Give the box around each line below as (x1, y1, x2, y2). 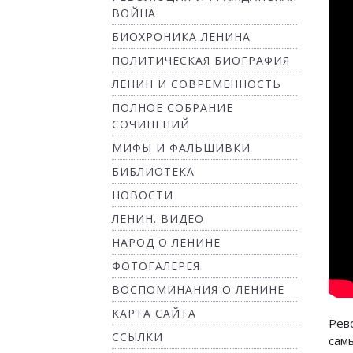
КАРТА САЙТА (112, 306, 196, 321)
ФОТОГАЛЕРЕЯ (112, 258, 200, 273)
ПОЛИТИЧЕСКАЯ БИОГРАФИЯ (112, 53, 290, 68)
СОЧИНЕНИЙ (112, 117, 190, 132)
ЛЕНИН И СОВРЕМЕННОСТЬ (112, 76, 281, 91)
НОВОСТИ (112, 188, 173, 203)
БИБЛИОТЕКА (112, 164, 195, 179)
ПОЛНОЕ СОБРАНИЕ (112, 100, 233, 115)
